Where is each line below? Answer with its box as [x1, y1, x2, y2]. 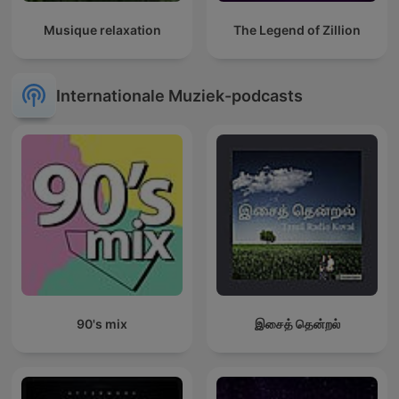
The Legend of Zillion [233, 22, 361, 38]
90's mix [77, 316, 127, 332]
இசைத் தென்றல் [254, 316, 340, 332]
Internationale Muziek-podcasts [56, 85, 303, 105]
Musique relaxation [43, 22, 161, 38]
